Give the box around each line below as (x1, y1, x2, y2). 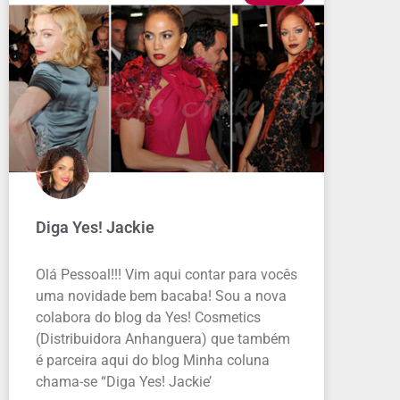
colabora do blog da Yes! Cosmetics (36, 308, 261, 326)
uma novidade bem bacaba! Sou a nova (36, 287, 287, 304)
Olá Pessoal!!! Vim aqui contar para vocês (36, 265, 297, 283)
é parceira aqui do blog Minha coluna (36, 351, 270, 369)
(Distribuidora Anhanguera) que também (36, 329, 290, 347)
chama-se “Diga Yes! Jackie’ (36, 372, 212, 390)
